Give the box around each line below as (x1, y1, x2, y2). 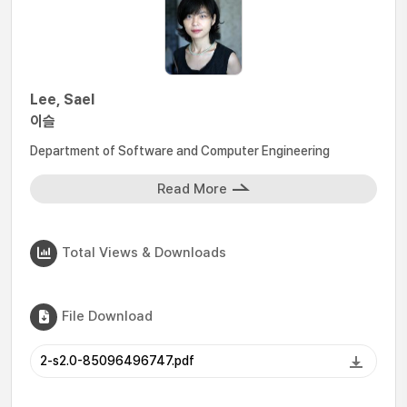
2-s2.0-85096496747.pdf (40, 353, 194, 368)
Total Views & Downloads (62, 243, 226, 261)
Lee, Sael (30, 91, 94, 108)
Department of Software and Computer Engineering (30, 144, 330, 158)
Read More (157, 181, 227, 197)
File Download (62, 307, 153, 324)
